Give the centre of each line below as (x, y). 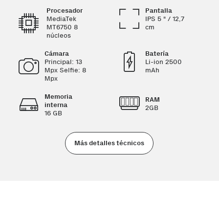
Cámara (56, 54)
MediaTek (61, 19)
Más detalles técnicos (109, 143)
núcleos (58, 35)
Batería (157, 54)
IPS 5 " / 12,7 (164, 19)
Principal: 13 (63, 62)
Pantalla (158, 11)
